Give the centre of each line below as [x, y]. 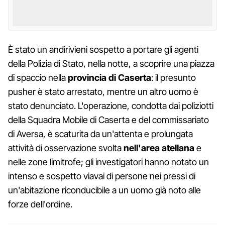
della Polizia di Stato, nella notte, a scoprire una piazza [111, 63]
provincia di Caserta [109, 77]
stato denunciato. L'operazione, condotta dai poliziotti [111, 105]
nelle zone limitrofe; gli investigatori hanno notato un [108, 162]
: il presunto [174, 77]
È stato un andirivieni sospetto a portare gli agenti [103, 49]
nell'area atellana [159, 148]
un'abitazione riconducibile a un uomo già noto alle [104, 190]
